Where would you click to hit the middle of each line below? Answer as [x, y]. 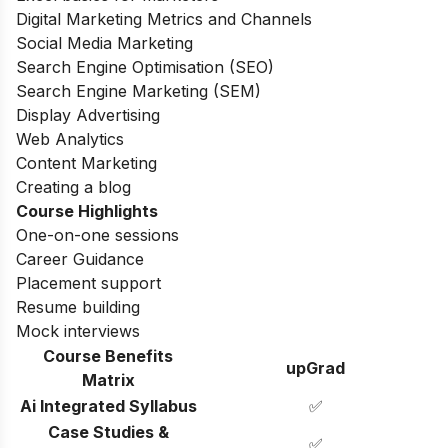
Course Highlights [89, 210]
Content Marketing [86, 162]
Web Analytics [70, 138]
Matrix [108, 379]
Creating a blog [73, 186]
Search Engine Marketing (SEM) [138, 90]
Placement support [88, 282]
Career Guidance [80, 258]
